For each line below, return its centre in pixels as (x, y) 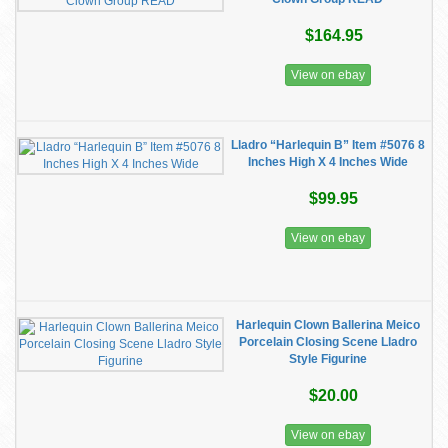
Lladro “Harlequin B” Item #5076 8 (327, 145)
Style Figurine (327, 359)
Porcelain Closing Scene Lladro (327, 342)
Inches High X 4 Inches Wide (327, 162)
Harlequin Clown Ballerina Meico (327, 325)
